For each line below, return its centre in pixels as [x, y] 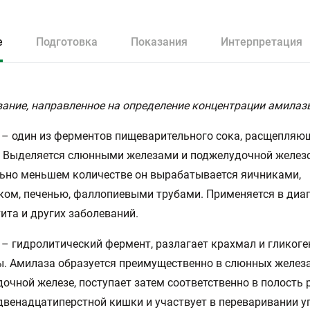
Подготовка [67, 42]
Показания [159, 42]
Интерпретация [262, 42]
